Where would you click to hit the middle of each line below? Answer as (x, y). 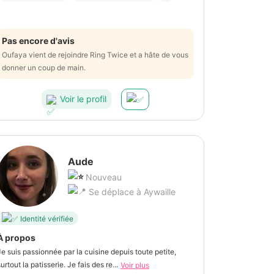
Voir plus (135, 265)
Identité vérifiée (47, 218)
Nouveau (104, 177)
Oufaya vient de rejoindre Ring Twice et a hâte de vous (95, 54)
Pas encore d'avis (38, 40)
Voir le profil (83, 99)
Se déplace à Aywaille (131, 192)
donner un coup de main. (44, 67)
